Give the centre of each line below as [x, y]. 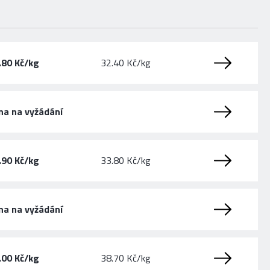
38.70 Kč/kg [126, 258]
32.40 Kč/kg [126, 63]
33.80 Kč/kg [126, 161]
